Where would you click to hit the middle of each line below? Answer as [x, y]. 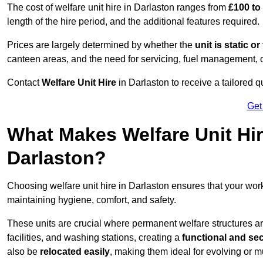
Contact [24, 83]
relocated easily [75, 252]
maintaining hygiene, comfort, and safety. [92, 200]
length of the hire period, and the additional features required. [133, 22]
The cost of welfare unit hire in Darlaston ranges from [118, 8]
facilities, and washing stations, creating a [95, 238]
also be [23, 252]
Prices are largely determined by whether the [101, 45]
